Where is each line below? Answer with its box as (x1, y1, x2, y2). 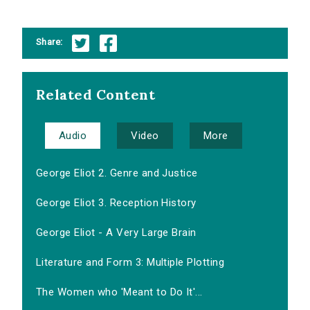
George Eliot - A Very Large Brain (36, 226, 197, 239)
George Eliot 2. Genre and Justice (36, 167, 198, 180)
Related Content (36, 86, 156, 104)
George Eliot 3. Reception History (36, 197, 197, 210)
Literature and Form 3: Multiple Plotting (36, 256, 225, 269)
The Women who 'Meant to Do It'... (36, 286, 203, 299)
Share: (36, 36, 63, 47)
